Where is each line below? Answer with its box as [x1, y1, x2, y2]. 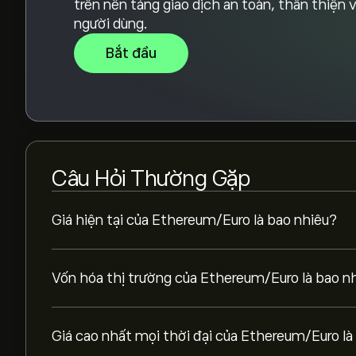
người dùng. [74, 16, 148, 32]
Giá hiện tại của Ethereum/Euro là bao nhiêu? [52, 212, 337, 228]
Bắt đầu [106, 45, 157, 61]
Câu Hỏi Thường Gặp [52, 166, 250, 191]
